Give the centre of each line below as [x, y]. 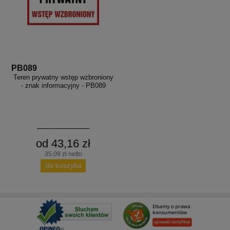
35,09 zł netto [63, 154]
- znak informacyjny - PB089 [63, 85]
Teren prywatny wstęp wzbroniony [63, 77]
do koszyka [63, 166]
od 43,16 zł [63, 143]
